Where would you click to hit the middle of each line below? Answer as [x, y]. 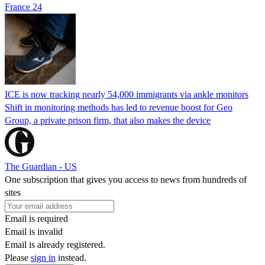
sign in [43, 257]
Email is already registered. [55, 244]
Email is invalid [34, 231]
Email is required [36, 218]
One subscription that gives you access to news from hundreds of [126, 179]
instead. [71, 257]
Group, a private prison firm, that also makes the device [108, 120]
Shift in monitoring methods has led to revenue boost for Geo [119, 107]
